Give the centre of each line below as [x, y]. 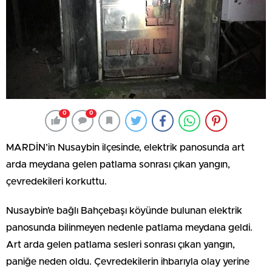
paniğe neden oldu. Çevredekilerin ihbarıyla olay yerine [128, 261]
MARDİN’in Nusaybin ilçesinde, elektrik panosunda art [125, 147]
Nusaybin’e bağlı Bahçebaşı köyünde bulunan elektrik [124, 210]
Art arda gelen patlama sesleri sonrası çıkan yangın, [121, 244]
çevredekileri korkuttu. [56, 181]
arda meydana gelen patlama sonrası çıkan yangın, [118, 164]
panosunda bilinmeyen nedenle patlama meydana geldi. [129, 227]
